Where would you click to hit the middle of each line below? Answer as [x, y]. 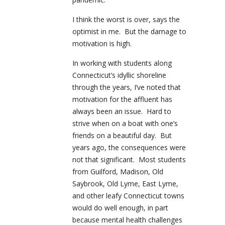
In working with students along [122, 63]
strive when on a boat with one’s [125, 124]
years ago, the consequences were [129, 148]
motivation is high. [102, 44]
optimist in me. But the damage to [129, 32]
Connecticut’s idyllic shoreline [119, 75]
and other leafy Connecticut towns [128, 196]
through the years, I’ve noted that [127, 87]
